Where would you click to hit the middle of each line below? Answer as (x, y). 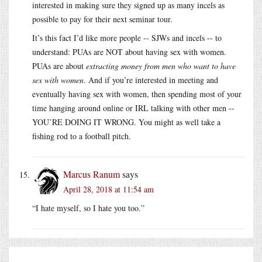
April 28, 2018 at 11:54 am (108, 189)
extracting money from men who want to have (161, 65)
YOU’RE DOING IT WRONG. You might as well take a (126, 122)
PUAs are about (59, 65)
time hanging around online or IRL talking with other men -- (133, 108)
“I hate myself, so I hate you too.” (88, 208)
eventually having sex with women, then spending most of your (137, 94)
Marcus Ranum (92, 174)
